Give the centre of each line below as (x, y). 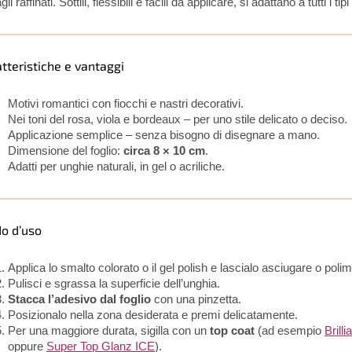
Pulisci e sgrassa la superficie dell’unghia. (114, 284)
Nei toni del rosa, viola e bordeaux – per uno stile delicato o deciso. (178, 120)
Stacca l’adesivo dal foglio (79, 300)
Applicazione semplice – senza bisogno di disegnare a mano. (164, 136)
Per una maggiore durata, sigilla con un (109, 331)
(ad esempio (290, 331)
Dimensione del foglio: (66, 151)
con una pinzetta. (196, 300)
